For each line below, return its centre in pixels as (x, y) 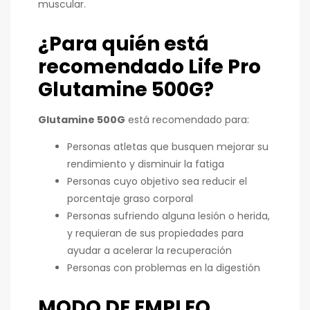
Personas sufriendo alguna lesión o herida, (168, 216)
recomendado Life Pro (149, 66)
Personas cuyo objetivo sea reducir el (157, 181)
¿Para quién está (124, 44)
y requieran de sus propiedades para (155, 233)
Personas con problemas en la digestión (164, 267)
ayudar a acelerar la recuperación (149, 250)
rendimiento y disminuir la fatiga (146, 164)
